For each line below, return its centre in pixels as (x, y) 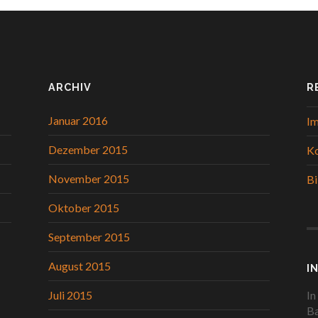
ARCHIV (70, 87)
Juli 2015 (70, 295)
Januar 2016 (78, 120)
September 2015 (89, 236)
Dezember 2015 (88, 149)
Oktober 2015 (84, 207)
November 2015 (89, 178)
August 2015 (79, 265)
